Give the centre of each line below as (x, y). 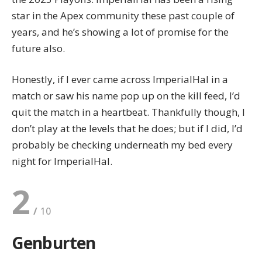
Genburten (54, 243)
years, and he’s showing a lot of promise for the (120, 32)
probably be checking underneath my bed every (122, 145)
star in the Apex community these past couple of (123, 15)
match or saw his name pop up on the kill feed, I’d (126, 96)
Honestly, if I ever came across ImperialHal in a (120, 80)
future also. (38, 48)
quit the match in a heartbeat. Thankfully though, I (128, 112)
